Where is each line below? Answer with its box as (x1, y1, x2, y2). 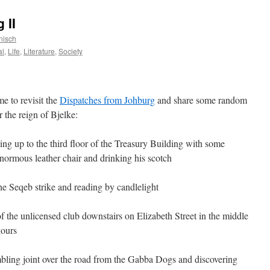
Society (58, 46, 83, 56)
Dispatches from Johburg (60, 93, 155, 106)
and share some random (155, 93, 247, 106)
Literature (24, 46, 55, 56)
